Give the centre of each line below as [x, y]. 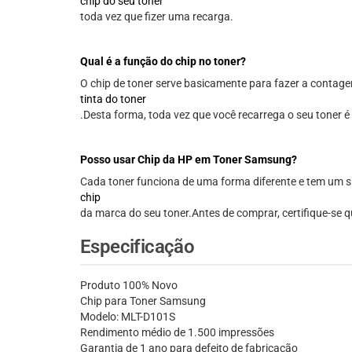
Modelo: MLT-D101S [128, 317]
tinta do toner [113, 99]
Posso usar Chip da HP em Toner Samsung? [189, 160]
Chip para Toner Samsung [143, 301]
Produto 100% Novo [129, 286]
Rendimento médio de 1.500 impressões [177, 333]
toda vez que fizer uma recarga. [157, 17]
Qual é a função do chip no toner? [163, 62]
